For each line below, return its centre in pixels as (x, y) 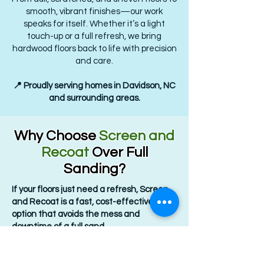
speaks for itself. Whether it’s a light (94, 24)
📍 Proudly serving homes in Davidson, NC (94, 86)
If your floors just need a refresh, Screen (90, 189)
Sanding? (94, 169)
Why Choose (57, 136)
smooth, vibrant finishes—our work (94, 11)
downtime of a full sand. (59, 227)
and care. (94, 61)
